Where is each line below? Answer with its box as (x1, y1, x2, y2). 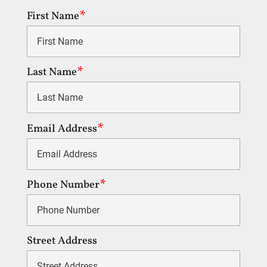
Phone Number (27, 177, 100, 193)
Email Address (27, 121, 98, 136)
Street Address (27, 233, 98, 249)
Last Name (27, 65, 77, 80)
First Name (27, 9, 80, 24)
